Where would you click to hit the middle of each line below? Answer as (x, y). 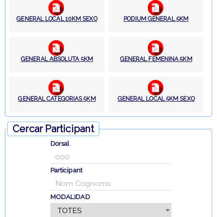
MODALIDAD (70, 197)
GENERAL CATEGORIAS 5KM (57, 99)
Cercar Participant (53, 129)
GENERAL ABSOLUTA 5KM (57, 59)
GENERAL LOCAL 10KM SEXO (57, 19)
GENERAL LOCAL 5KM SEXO (156, 99)
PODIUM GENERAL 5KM (156, 19)
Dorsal (60, 144)
